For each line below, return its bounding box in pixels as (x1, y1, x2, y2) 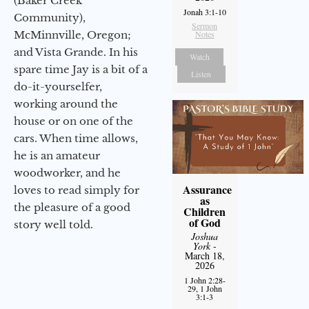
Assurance (182, 181, 232, 198)
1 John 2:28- (183, 275, 226, 286)
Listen (191, 68, 212, 80)
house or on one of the (14, 114, 133, 128)
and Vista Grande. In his (14, 45, 138, 59)
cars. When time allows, (14, 131, 138, 145)
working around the (14, 97, 118, 110)
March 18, (184, 249, 225, 263)
